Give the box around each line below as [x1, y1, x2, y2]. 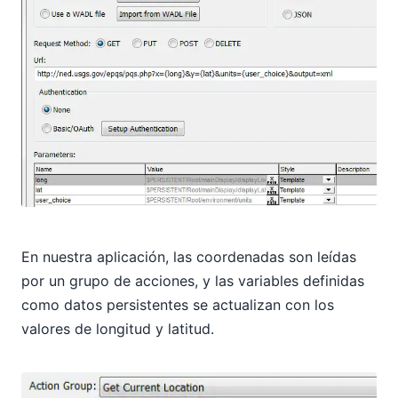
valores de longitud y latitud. [21, 320, 214, 338]
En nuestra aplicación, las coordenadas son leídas [21, 248, 356, 267]
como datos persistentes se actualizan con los [21, 296, 334, 314]
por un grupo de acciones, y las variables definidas [21, 272, 364, 291]
